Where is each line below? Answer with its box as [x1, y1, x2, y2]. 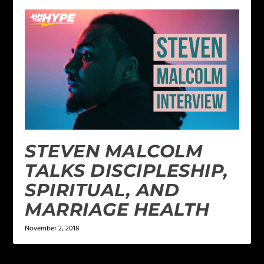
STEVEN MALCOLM [25, 140, 203, 163]
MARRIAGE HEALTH [25, 199, 210, 221]
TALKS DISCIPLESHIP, [25, 160, 229, 182]
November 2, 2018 [25, 223, 80, 235]
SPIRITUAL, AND [25, 179, 180, 202]
